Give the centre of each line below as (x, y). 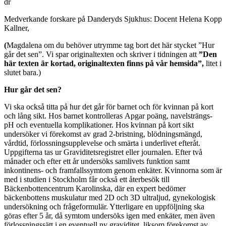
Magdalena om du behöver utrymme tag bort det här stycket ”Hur (110, 45)
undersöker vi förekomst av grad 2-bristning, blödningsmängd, (103, 134)
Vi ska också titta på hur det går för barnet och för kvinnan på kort (109, 106)
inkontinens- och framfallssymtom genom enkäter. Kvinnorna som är (113, 170)
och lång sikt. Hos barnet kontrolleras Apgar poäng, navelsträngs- (108, 116)
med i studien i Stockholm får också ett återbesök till (87, 179)
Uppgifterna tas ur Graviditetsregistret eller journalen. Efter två (103, 152)
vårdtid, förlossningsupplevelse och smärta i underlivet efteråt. (102, 143)
